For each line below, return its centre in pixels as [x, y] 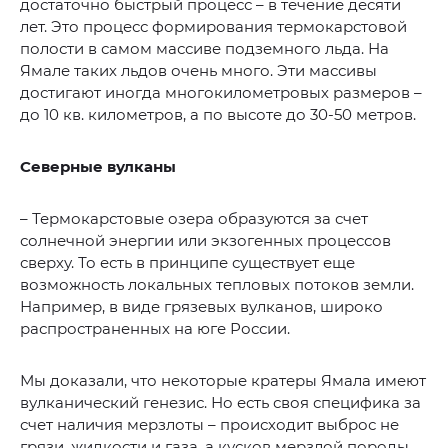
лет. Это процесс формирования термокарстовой [213, 27]
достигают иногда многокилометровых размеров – [221, 93]
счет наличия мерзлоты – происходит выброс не [209, 425]
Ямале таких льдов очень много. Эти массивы [198, 71]
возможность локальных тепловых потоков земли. [217, 285]
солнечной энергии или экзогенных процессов [205, 241]
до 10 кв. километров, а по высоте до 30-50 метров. [218, 115]
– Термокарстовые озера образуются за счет [194, 219]
